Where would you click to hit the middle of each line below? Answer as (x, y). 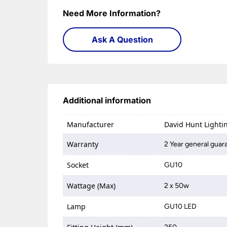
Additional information (107, 100)
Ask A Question (122, 40)
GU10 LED (181, 206)
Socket (78, 165)
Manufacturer (91, 124)
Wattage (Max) (91, 186)
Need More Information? (112, 13)
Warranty (83, 144)
